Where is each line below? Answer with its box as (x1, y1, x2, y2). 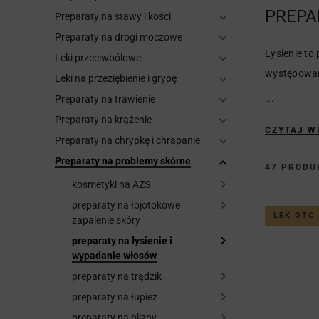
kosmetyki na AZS (72, 179, 150, 190)
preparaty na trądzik (72, 271, 162, 282)
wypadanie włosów (72, 250, 157, 261)
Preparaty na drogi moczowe (55, 31, 182, 43)
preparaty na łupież (72, 291, 157, 303)
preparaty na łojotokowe (72, 199, 180, 211)
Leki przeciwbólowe (55, 52, 141, 63)
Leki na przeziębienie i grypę (55, 73, 177, 84)
